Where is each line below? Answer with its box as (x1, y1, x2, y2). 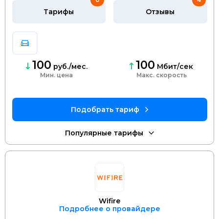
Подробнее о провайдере (59, 204, 160, 214)
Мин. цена (40, 71, 73, 79)
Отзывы (146, 7, 175, 17)
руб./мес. (51, 62, 88, 71)
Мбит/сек (155, 62, 194, 71)
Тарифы (44, 7, 74, 17)
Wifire (99, 197, 120, 206)
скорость (154, 71, 187, 79)
